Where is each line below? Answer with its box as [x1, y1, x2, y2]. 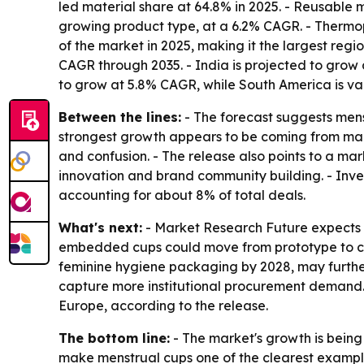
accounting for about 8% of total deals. [58, 187, 305, 204]
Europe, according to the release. [58, 297, 268, 314]
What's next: [58, 219, 142, 236]
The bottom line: [58, 330, 170, 347]
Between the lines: [58, 109, 181, 126]
